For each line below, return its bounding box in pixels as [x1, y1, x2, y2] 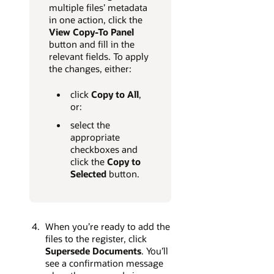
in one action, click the [49, 13, 143, 26]
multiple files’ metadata [49, 1, 147, 14]
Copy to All [91, 87, 139, 100]
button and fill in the [49, 38, 135, 51]
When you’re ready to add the [45, 220, 170, 232]
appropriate [70, 130, 120, 143]
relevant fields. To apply [49, 50, 149, 63]
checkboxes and [70, 143, 138, 155]
